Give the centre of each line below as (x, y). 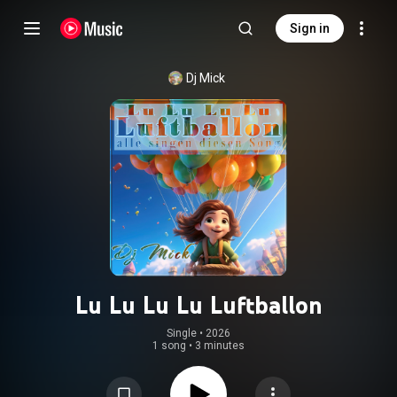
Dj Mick (206, 78)
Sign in (310, 28)
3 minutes (220, 346)
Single (182, 333)
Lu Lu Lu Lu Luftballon (198, 305)
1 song (169, 346)
